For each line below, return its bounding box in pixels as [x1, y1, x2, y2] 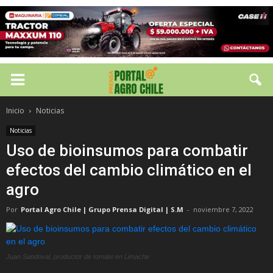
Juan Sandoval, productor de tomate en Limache [6, 253, 149, 260]
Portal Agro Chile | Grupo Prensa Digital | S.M [21, 205, 183, 214]
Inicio [6, 105, 24, 116]
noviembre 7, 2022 [193, 205, 253, 214]
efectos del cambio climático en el [6, 161, 252, 179]
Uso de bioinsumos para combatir [6, 141, 248, 160]
